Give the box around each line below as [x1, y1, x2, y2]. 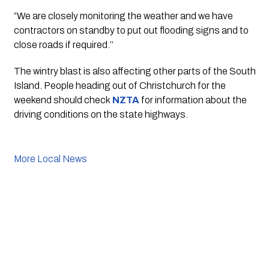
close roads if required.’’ [13, 40, 113, 50]
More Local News [13, 154, 87, 165]
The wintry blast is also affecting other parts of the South [13, 66, 256, 77]
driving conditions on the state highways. [13, 109, 188, 120]
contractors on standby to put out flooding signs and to [13, 25, 249, 36]
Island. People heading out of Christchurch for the [13, 80, 226, 91]
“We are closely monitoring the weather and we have [13, 11, 233, 22]
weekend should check [13, 95, 112, 106]
